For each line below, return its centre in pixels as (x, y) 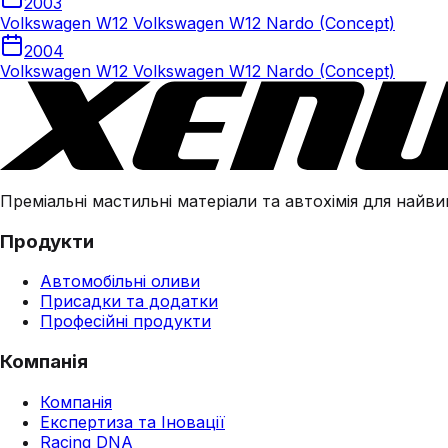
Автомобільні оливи (120, 281)
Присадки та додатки (129, 301)
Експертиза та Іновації (132, 421)
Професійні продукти (125, 321)
